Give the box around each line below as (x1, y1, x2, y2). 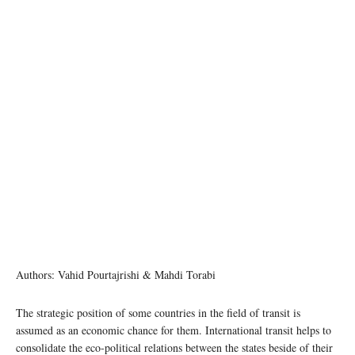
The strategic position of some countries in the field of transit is (16, 304, 300, 320)
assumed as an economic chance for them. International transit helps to (16, 322, 331, 338)
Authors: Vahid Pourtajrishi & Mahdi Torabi (16, 266, 216, 282)
